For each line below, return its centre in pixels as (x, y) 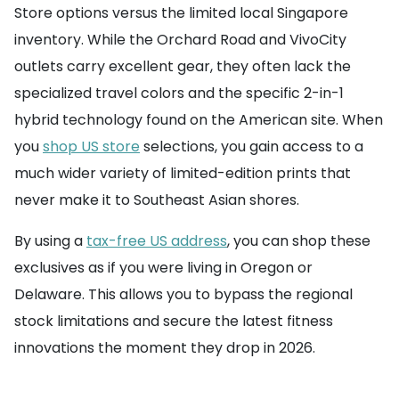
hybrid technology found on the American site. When (199, 120)
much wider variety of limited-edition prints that (183, 173)
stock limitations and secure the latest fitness (174, 321)
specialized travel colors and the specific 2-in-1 (179, 93)
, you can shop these (299, 241)
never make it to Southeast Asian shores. (157, 200)
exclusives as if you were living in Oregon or (163, 268)
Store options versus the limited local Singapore (181, 13)
